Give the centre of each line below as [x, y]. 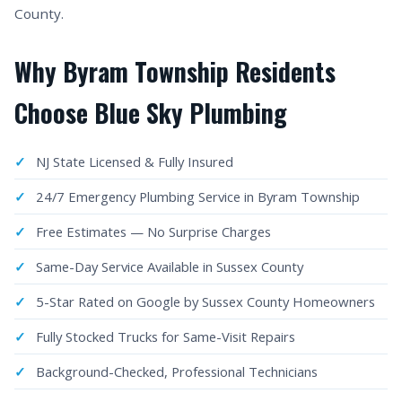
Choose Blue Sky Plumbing [151, 113]
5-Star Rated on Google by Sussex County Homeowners [205, 301]
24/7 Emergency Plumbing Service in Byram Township [198, 197]
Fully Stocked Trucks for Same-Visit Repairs [166, 336]
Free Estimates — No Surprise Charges [153, 232]
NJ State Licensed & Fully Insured [135, 162]
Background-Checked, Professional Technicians [177, 371]
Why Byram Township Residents [175, 71]
